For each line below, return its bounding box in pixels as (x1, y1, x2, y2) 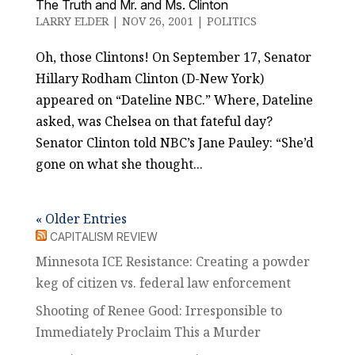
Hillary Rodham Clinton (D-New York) (35, 70, 264, 87)
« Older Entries (35, 210, 127, 227)
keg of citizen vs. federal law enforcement (35, 274, 291, 292)
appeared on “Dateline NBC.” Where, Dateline (35, 91, 313, 109)
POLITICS (206, 13, 257, 29)
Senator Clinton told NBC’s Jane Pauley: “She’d (35, 134, 314, 151)
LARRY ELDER (35, 13, 109, 29)
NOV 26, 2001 (121, 13, 193, 29)
